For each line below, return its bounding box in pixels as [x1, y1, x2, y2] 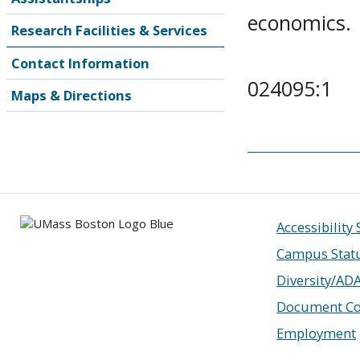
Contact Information [11, 54, 149, 72]
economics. [247, 8, 352, 36]
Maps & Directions [11, 86, 132, 104]
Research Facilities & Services [11, 21, 207, 39]
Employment [276, 323, 357, 342]
